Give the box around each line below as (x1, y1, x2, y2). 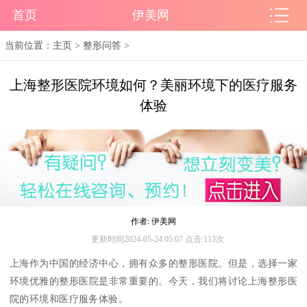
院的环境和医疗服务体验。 (10, 294, 129, 305)
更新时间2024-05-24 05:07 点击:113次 (90, 234, 224, 245)
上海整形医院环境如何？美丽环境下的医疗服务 (10, 77, 297, 93)
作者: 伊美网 (131, 217, 176, 227)
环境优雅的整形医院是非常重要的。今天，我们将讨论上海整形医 (10, 276, 297, 287)
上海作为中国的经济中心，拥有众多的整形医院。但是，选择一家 (10, 258, 297, 269)
